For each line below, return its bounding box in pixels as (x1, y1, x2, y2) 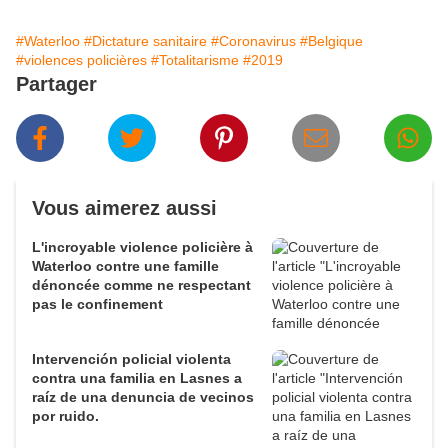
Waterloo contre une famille (32, 258, 219, 275)
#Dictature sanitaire (84, 33, 207, 50)
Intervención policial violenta (32, 351, 231, 368)
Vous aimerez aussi (32, 197, 217, 220)
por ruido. (32, 408, 99, 425)
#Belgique (300, 33, 363, 50)
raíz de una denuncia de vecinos (32, 389, 254, 406)
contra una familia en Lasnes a (32, 370, 242, 387)
